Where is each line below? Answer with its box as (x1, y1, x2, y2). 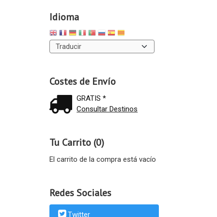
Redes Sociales (49, 186, 111, 199)
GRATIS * (77, 94, 107, 103)
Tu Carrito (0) (49, 136, 104, 149)
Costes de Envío (49, 75, 116, 88)
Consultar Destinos (77, 105, 138, 113)
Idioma (49, 10, 79, 23)
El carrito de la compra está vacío (49, 155, 156, 164)
